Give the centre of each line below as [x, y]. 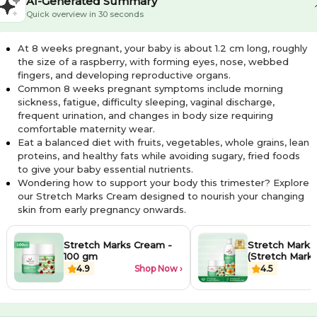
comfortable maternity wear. [86, 128]
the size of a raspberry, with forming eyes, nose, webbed [153, 61]
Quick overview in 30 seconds [85, 14]
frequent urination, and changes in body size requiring [145, 115]
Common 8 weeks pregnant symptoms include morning [150, 88]
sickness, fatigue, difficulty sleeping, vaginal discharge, [146, 102]
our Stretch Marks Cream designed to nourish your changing [161, 196]
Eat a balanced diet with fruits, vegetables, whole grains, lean [163, 142]
